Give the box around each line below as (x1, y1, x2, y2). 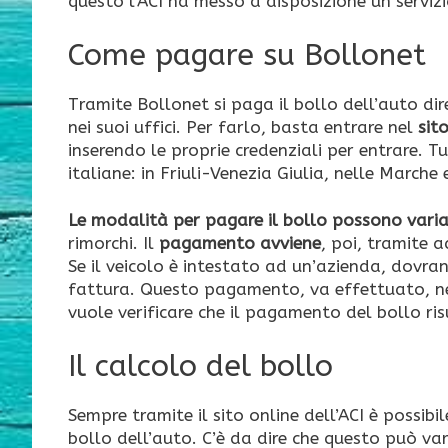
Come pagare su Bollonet (68, 37, 426, 74)
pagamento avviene (154, 232, 321, 253)
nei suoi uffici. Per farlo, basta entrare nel (68, 117, 418, 138)
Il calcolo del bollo (68, 347, 333, 384)
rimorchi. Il (68, 232, 154, 253)
